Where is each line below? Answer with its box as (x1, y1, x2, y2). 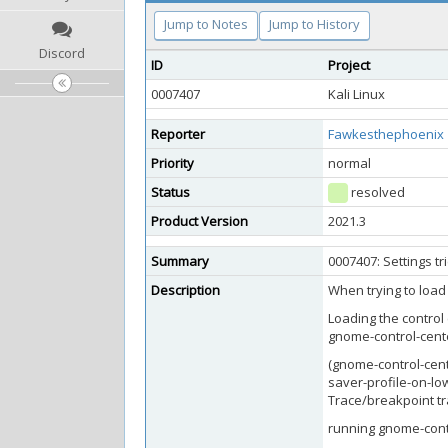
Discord (39, 44, 85, 62)
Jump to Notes (164, 15, 248, 33)
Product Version (151, 212, 248, 230)
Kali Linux (328, 85, 385, 103)
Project (328, 56, 370, 74)
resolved (348, 183, 405, 201)
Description (151, 281, 220, 299)
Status (151, 183, 190, 201)
